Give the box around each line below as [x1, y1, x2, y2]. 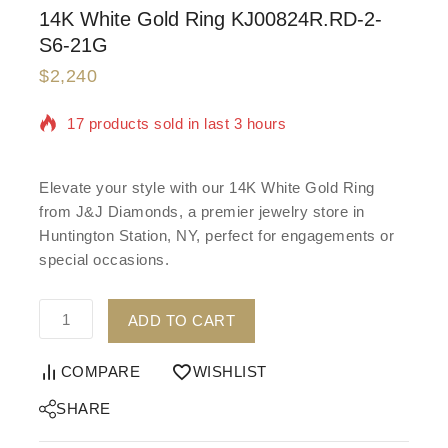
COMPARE [60, 363, 140, 380]
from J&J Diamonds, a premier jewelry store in [39, 203, 365, 220]
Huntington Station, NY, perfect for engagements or [39, 227, 394, 244]
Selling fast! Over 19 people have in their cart [67, 165, 382, 182]
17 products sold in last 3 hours [67, 115, 286, 132]
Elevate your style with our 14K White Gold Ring [39, 179, 375, 196]
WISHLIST [192, 363, 267, 380]
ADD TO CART [127, 312, 236, 329]
